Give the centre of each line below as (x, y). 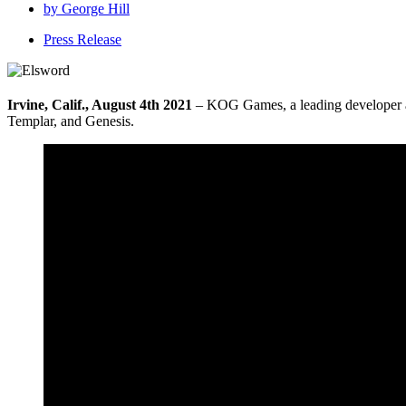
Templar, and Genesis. (71, 121)
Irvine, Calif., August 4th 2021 (101, 105)
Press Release (82, 39)
